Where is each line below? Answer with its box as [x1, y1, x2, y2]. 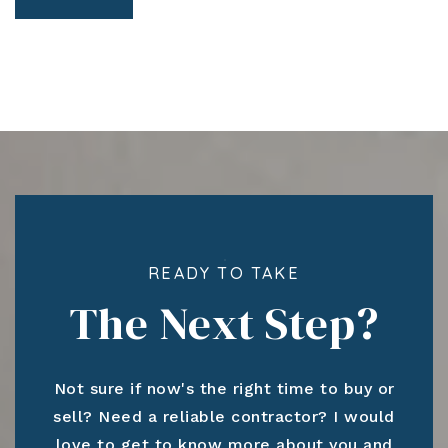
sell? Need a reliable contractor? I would [53, 406, 395, 426]
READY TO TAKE [147, 262, 301, 283]
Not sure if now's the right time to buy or [53, 378, 395, 398]
